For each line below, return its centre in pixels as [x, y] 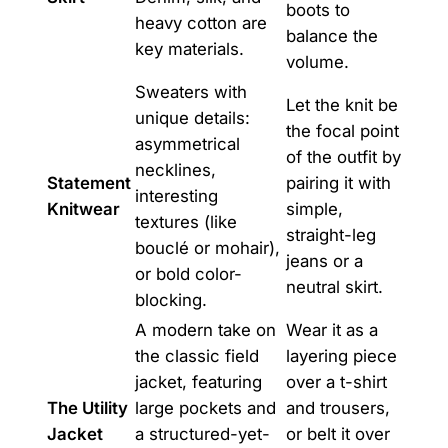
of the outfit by [343, 156]
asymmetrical [187, 143]
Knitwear [83, 208]
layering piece [341, 355]
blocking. [170, 299]
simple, [314, 208]
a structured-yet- [202, 433]
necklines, [175, 169]
